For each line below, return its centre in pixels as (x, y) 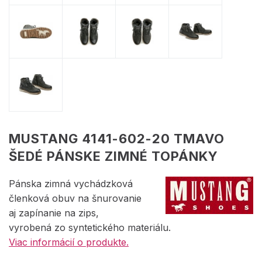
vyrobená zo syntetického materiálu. (90, 227)
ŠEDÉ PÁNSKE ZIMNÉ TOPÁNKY (113, 156)
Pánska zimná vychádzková (71, 183)
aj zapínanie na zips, (54, 213)
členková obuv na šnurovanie (75, 198)
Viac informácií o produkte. (69, 242)
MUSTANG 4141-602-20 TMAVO (117, 138)
